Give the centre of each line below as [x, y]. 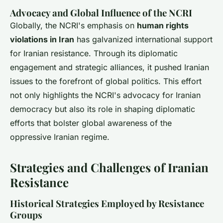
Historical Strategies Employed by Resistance [107, 203]
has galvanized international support [143, 39]
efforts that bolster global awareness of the [91, 123]
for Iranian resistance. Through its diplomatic [94, 53]
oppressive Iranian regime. [60, 137]
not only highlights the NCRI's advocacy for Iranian [105, 95]
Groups [26, 215]
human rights [163, 25]
